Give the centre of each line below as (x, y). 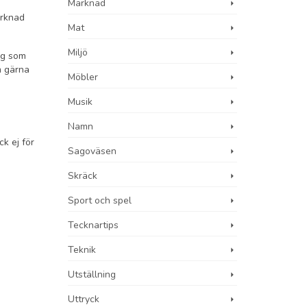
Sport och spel (99, 200)
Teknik (82, 250)
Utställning (91, 274)
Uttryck (83, 299)
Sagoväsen (92, 151)
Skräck (82, 176)
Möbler (83, 77)
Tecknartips (93, 225)
